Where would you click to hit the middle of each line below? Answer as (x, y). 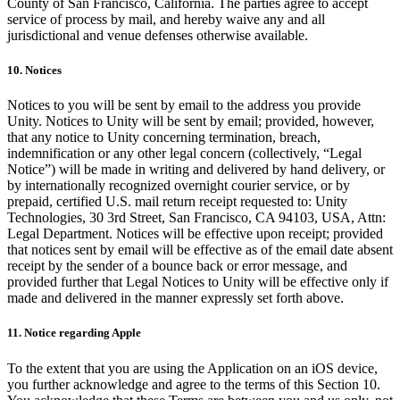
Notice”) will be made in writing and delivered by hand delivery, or (196, 170)
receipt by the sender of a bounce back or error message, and (177, 266)
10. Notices (34, 71)
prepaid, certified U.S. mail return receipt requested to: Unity (177, 202)
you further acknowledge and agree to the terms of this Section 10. (194, 384)
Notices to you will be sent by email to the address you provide (184, 105)
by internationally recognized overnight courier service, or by (179, 186)
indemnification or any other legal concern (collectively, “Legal (184, 154)
